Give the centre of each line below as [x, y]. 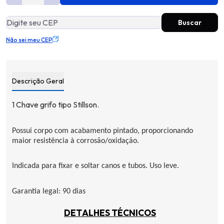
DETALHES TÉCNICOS [110, 213]
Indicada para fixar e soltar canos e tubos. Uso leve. [95, 166]
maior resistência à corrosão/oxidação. [75, 141]
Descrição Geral [38, 81]
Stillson [85, 104]
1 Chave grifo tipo [42, 104]
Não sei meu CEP [29, 40]
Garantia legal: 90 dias [49, 191]
